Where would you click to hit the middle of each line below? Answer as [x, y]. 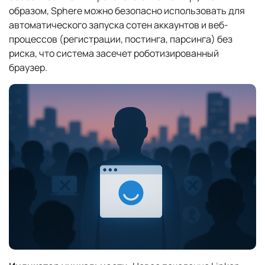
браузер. [28, 68]
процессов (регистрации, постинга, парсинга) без [121, 39]
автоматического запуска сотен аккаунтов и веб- [119, 25]
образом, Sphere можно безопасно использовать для [127, 11]
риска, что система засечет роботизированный [114, 54]
